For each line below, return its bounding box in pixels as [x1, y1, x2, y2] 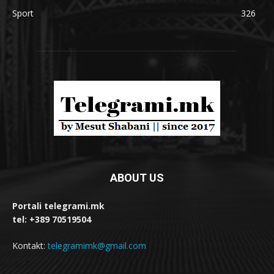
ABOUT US [110, 171, 164, 184]
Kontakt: [12, 239, 48, 251]
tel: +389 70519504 [12, 213, 91, 225]
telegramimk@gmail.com [48, 239, 146, 251]
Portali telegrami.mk [12, 199, 105, 212]
